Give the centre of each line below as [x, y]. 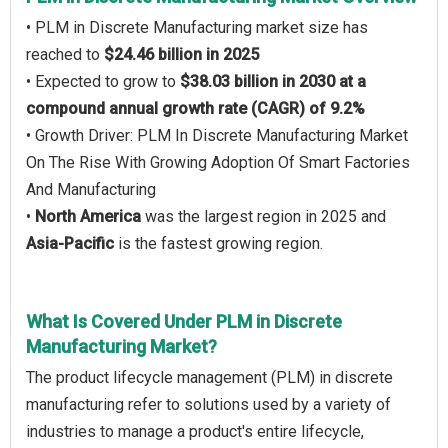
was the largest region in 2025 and [263, 216]
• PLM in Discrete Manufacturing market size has [197, 27]
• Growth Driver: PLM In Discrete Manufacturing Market [217, 135]
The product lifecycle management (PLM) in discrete [209, 377]
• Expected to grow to [103, 81]
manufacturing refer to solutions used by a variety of [208, 404]
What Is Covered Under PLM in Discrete [184, 321]
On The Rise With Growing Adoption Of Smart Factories [218, 162]
